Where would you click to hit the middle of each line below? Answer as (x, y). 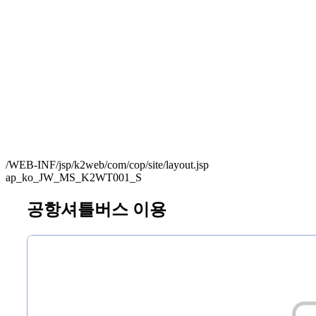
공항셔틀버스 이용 (97, 209)
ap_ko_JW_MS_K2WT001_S (74, 177)
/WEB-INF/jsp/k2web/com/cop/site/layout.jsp (107, 165)
